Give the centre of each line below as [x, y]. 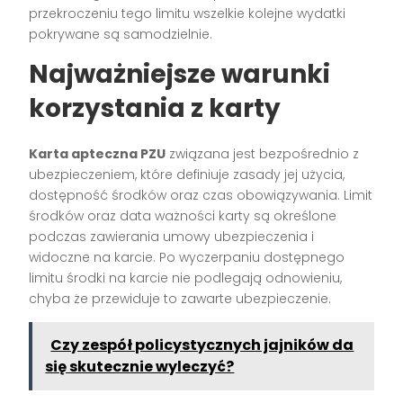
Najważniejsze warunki [180, 75]
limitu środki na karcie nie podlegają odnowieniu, [186, 278]
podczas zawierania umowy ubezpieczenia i [172, 237]
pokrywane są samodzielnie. [121, 35]
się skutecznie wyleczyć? [140, 367]
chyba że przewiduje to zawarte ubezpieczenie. [180, 299]
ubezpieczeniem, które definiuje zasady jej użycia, [187, 175]
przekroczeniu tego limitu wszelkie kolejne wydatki [188, 14]
